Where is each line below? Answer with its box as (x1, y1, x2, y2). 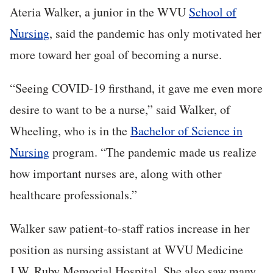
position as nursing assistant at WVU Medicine (10, 241, 243, 258)
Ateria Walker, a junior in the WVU (10, 4, 189, 21)
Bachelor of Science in (130, 122, 243, 140)
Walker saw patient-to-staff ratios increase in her (10, 220, 250, 237)
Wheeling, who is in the (10, 122, 130, 140)
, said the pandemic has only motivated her (49, 25, 261, 42)
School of (189, 4, 236, 21)
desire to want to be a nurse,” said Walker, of (10, 101, 230, 118)
